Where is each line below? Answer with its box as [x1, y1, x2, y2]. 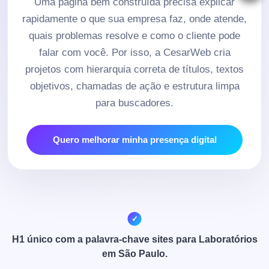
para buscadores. [95, 97, 174, 109]
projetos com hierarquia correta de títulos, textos [25, 63, 244, 75]
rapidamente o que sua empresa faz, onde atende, [22, 13, 247, 25]
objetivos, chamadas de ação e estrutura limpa [29, 80, 240, 92]
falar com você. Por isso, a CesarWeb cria [38, 46, 231, 58]
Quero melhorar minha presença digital [52, 134, 217, 145]
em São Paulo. [101, 248, 168, 259]
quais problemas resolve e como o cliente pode [29, 29, 240, 41]
